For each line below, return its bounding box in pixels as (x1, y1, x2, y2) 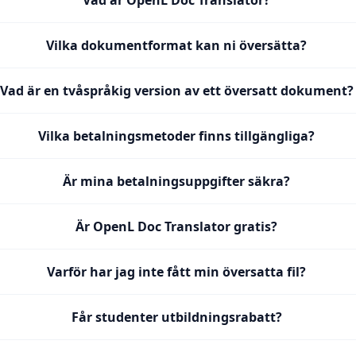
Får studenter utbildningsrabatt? (71, 308, 282, 326)
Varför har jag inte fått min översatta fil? (47, 263, 307, 281)
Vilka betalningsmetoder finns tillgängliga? (38, 127, 315, 145)
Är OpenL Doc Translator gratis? (75, 218, 278, 235)
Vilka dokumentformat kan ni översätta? (46, 37, 308, 54)
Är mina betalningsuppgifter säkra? (63, 172, 291, 190)
